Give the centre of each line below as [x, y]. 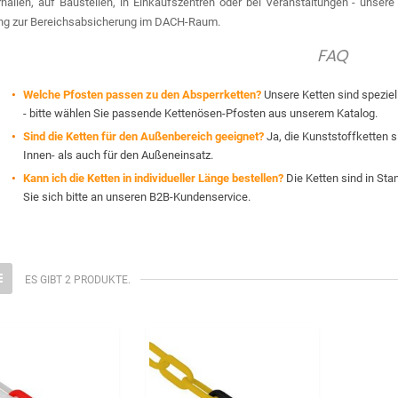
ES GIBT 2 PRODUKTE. [78, 280]
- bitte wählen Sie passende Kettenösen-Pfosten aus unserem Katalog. [200, 113]
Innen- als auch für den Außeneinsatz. [118, 155]
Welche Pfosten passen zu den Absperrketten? [142, 95]
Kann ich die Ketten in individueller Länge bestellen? [153, 178]
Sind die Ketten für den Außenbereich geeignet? [143, 136]
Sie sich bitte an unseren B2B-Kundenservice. [137, 197]
